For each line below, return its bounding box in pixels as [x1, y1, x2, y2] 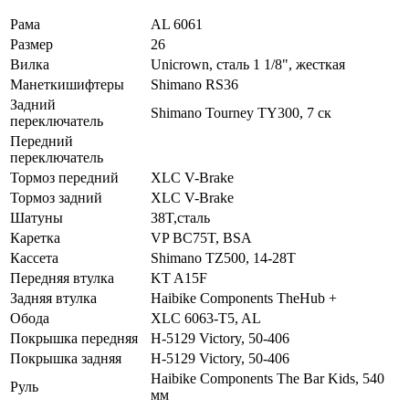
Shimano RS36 [151, 76, 238, 92]
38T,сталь [151, 209, 210, 225]
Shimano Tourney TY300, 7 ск [151, 104, 331, 121]
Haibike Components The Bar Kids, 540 [151, 370, 384, 386]
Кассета [10, 249, 58, 266]
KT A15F [151, 269, 207, 286]
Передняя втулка [10, 269, 114, 286]
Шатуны [10, 209, 63, 225]
